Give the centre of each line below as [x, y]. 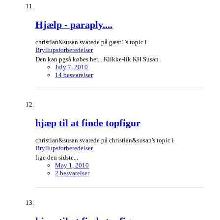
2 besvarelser [72, 173]
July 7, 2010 [71, 67]
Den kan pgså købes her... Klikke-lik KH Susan [97, 59]
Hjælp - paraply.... [74, 25]
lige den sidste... [57, 158]
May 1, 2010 [72, 165]
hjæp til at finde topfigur [88, 123]
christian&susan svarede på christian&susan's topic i [105, 140]
